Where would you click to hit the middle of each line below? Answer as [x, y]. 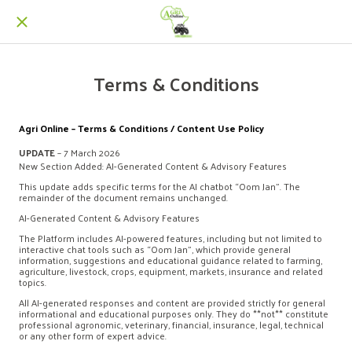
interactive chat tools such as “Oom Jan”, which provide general [155, 249]
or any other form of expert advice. [93, 335]
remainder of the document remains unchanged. [123, 197]
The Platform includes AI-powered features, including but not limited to [170, 238]
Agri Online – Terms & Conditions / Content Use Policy [141, 128]
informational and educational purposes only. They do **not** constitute [174, 313]
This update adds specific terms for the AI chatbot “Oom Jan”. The [159, 186]
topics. [33, 282]
